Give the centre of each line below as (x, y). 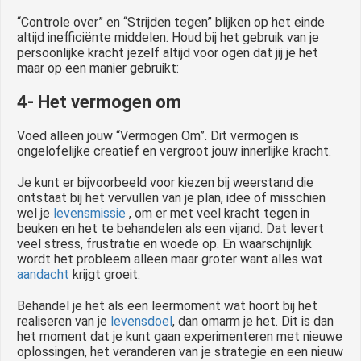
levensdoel (141, 322)
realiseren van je (64, 322)
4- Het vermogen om (99, 102)
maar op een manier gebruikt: (98, 68)
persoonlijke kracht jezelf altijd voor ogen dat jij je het (168, 53)
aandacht (43, 275)
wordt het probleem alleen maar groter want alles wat (170, 259)
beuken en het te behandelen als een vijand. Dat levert (170, 229)
